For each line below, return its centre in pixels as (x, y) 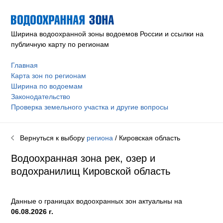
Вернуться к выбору (51, 138)
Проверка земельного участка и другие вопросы (90, 107)
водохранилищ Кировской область (91, 171)
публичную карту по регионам (60, 44)
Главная (25, 65)
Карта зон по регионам (49, 75)
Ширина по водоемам (47, 86)
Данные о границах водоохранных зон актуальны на (97, 201)
